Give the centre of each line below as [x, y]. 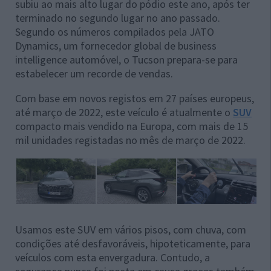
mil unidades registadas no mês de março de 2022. [130, 140]
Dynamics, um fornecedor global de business [116, 46]
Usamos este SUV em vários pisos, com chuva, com [131, 230]
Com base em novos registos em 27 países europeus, [135, 99]
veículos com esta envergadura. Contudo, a [113, 258]
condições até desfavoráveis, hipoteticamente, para [133, 244]
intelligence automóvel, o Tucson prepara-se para [126, 60]
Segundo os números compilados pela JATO [115, 32]
